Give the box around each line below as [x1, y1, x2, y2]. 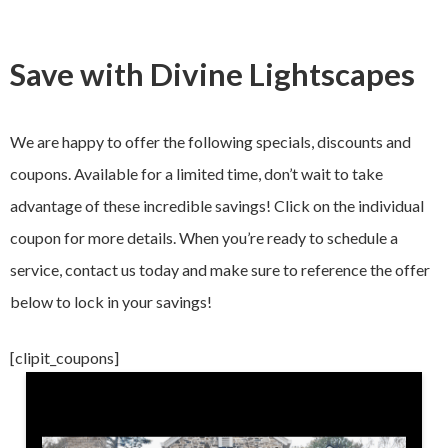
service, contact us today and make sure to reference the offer [10, 259, 430, 279]
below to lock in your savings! [10, 291, 212, 311]
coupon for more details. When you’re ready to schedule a [10, 227, 398, 247]
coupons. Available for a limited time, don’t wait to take [10, 163, 383, 183]
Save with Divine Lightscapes [10, 55, 415, 94]
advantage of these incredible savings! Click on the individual [10, 195, 424, 215]
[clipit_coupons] [10, 347, 119, 367]
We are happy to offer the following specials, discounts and [10, 131, 411, 151]
